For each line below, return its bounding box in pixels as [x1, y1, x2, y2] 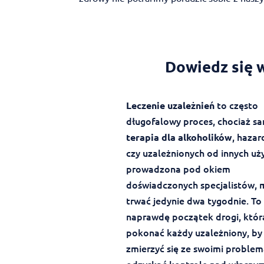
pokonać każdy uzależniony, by [126, 226, 262, 239]
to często [214, 98, 258, 112]
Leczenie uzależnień [126, 99, 214, 112]
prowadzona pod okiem [126, 162, 230, 176]
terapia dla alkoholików [126, 131, 232, 144]
